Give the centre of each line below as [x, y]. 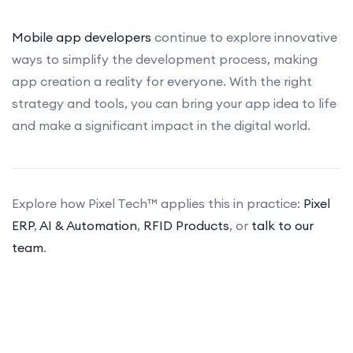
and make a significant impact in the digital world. [161, 125]
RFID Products [186, 225]
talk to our [282, 225]
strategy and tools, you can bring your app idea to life [174, 103]
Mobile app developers [83, 37]
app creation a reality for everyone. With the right [162, 81]
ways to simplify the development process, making [165, 59]
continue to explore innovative [246, 37]
